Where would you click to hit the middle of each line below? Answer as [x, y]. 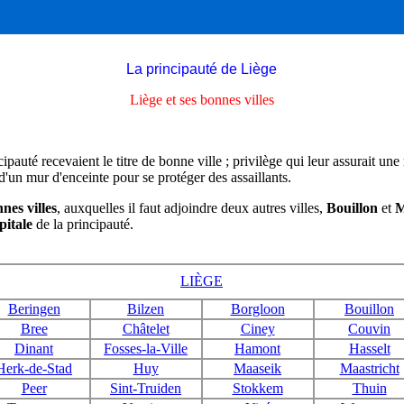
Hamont [257, 349]
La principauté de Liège [202, 69]
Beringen [34, 309]
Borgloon [257, 309]
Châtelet [146, 329]
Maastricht [369, 368]
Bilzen [146, 309]
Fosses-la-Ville [146, 349]
